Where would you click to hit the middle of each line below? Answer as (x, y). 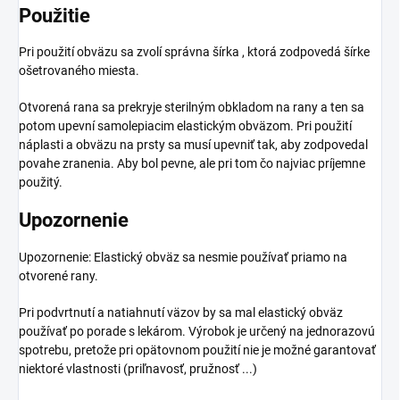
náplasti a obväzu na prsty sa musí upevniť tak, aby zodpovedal (193, 145)
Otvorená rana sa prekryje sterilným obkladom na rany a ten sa (192, 108)
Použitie (54, 16)
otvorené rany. (58, 275)
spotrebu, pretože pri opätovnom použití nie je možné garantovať (197, 350)
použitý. (41, 183)
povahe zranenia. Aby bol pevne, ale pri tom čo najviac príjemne (192, 164)
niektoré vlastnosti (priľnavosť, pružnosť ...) (138, 368)
